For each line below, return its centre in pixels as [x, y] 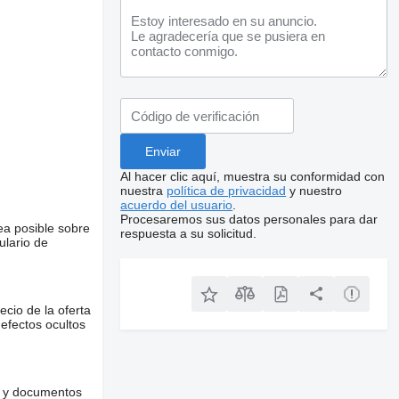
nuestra [144, 191]
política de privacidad [227, 191]
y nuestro [314, 191]
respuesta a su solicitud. [189, 233]
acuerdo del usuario [177, 205]
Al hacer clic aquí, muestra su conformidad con [253, 176]
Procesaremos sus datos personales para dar [249, 219]
